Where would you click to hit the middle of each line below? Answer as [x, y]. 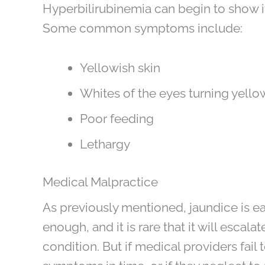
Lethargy [105, 144]
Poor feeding [117, 118]
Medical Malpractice [100, 182]
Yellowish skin [120, 67]
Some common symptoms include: [143, 28]
